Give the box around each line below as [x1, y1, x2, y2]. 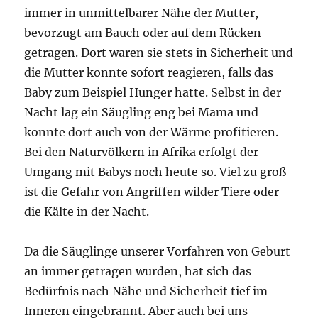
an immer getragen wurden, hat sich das [24, 264, 252, 278]
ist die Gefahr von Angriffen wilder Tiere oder [24, 185, 280, 199]
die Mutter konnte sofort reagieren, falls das [24, 65, 274, 79]
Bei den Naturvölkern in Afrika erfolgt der [24, 145, 259, 159]
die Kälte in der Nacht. [24, 204, 150, 219]
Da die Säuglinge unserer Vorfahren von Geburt [24, 244, 291, 258]
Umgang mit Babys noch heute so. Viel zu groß [24, 165, 287, 179]
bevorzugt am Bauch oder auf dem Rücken [24, 26, 262, 40]
